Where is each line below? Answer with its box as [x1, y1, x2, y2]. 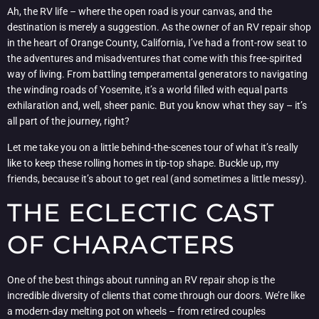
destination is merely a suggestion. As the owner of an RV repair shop [7, 21, 311, 33]
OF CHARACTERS [7, 229, 236, 261]
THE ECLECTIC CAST [7, 197, 276, 229]
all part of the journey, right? [7, 115, 130, 127]
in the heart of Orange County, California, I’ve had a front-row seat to [7, 37, 307, 49]
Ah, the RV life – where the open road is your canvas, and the [7, 6, 272, 18]
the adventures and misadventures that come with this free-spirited [7, 53, 302, 65]
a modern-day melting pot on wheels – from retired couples [7, 305, 266, 318]
